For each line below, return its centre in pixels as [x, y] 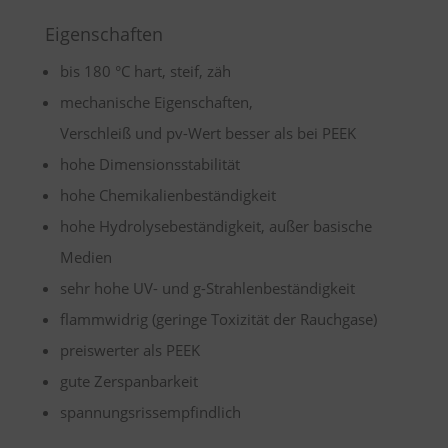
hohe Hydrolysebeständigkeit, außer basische [215, 226]
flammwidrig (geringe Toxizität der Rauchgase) [218, 319]
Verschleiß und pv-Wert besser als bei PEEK [207, 133]
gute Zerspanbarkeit [128, 381]
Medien [85, 257]
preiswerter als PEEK [129, 350]
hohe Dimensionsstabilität [149, 164]
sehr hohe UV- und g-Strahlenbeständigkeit [207, 288]
